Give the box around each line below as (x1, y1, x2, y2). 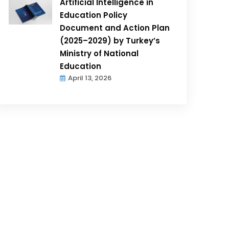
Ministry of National (60, 48, 139, 59)
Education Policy (60, 9, 128, 20)
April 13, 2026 (68, 73, 112, 83)
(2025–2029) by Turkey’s (60, 35, 161, 46)
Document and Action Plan (60, 22, 170, 33)
